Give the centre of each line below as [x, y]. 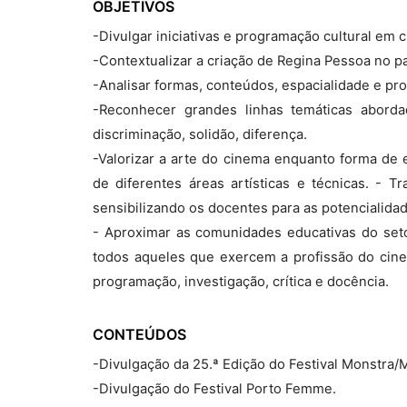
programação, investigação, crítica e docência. [241, 282]
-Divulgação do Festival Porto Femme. [214, 389]
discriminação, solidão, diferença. [200, 134]
